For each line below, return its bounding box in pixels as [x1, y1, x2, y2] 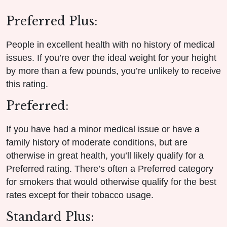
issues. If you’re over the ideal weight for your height [6, 52, 216, 63]
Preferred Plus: [6, 14, 97, 28]
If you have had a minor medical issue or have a [6, 124, 200, 134]
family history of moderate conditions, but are [6, 137, 187, 147]
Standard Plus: [6, 209, 94, 224]
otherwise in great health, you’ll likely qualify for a [6, 150, 204, 161]
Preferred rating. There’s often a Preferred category [6, 163, 213, 174]
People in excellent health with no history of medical [6, 39, 215, 50]
